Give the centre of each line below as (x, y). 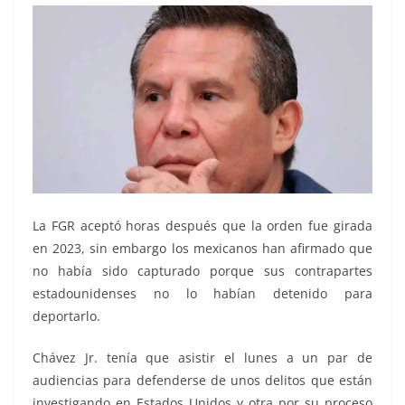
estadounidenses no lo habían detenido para (202, 294)
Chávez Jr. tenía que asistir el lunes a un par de (202, 358)
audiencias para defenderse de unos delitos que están (202, 381)
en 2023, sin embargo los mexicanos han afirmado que (202, 249)
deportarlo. (66, 316)
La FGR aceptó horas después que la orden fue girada (202, 226)
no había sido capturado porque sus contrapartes (202, 271)
